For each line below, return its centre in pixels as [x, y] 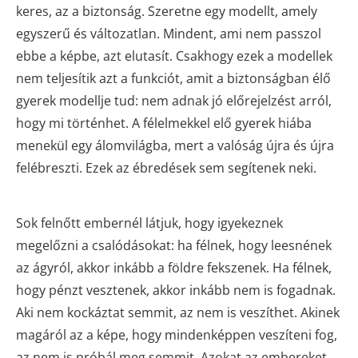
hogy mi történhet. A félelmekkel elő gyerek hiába [164, 123]
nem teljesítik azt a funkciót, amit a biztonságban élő [173, 78]
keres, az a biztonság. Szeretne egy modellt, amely [167, 11]
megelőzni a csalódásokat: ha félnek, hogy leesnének [174, 245]
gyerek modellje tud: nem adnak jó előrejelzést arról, [174, 100]
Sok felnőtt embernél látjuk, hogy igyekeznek [149, 223]
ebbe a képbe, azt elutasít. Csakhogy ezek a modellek [174, 56]
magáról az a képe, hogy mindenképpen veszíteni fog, [177, 334]
